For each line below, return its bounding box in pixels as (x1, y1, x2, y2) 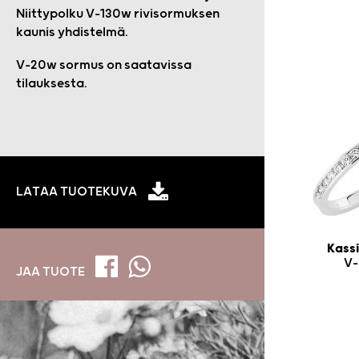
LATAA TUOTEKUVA (16, 184, 137, 200)
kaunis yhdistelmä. (16, 25, 128, 40)
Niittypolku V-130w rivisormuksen (16, 6, 220, 22)
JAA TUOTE (16, 264, 87, 279)
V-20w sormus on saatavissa (16, 58, 192, 73)
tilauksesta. (16, 76, 87, 91)
